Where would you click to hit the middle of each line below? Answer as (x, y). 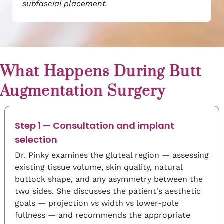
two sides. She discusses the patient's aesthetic (108, 191)
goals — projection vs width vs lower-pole (97, 203)
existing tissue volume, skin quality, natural (99, 167)
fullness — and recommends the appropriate (103, 215)
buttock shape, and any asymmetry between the (109, 179)
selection (36, 139)
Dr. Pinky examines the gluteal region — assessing (112, 155)
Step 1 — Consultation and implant (95, 125)
